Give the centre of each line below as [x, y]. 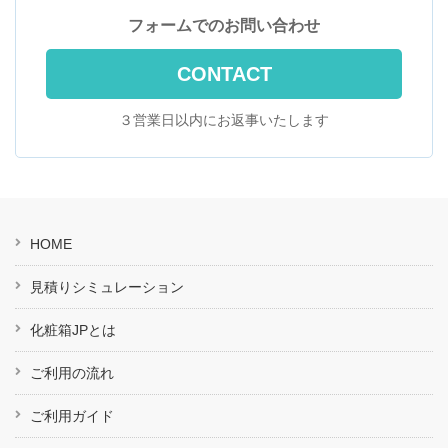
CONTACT [224, 74]
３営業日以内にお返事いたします [224, 120]
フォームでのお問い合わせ [224, 25]
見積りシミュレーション [107, 287]
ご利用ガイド [72, 416]
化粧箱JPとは [73, 330]
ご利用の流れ [72, 373]
